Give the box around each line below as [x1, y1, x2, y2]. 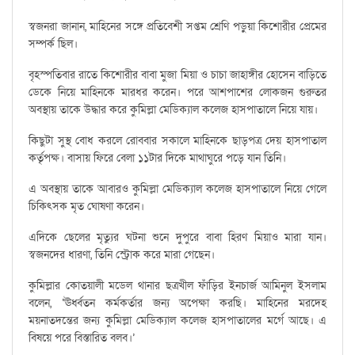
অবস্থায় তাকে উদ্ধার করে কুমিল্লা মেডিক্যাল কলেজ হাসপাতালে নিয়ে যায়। [29, 102, 318, 118]
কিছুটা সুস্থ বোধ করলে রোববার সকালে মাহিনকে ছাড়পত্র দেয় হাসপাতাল [29, 133, 326, 149]
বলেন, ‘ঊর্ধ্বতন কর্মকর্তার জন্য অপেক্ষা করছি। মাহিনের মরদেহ [29, 296, 326, 311]
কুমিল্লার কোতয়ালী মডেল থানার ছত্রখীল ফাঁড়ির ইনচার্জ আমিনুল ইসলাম [29, 278, 326, 294]
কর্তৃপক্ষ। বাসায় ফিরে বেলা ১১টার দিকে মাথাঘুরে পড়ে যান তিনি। [29, 151, 286, 166]
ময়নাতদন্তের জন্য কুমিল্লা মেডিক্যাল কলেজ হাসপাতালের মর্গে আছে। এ [29, 313, 326, 329]
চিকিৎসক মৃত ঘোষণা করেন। [29, 199, 144, 215]
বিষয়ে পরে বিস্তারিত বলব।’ [29, 330, 135, 346]
